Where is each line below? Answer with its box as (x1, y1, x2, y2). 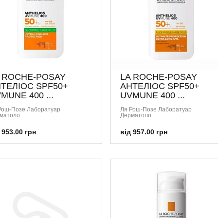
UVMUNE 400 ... (120, 90, 185, 100)
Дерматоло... (120, 111, 156, 119)
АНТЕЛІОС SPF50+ (120, 81, 200, 91)
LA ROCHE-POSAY (120, 72, 197, 82)
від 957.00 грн (120, 127, 167, 136)
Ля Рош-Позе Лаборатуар (120, 106, 192, 113)
